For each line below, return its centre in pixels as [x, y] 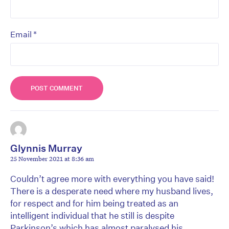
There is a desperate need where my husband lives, [112, 191]
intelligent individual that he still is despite [92, 216]
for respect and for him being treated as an [94, 203]
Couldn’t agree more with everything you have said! [112, 179]
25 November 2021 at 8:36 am [52, 159]
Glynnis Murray [46, 148]
